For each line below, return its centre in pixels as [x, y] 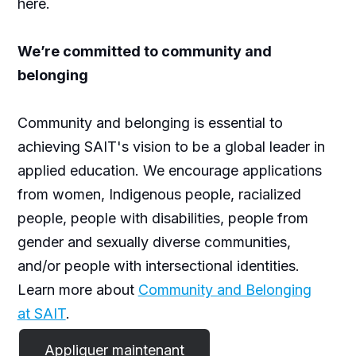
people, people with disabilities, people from [163, 218]
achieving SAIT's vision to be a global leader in [171, 147]
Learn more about [77, 290]
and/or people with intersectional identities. [158, 266]
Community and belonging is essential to [150, 123]
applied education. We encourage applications [169, 170]
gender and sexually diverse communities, [154, 242]
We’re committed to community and [144, 51]
